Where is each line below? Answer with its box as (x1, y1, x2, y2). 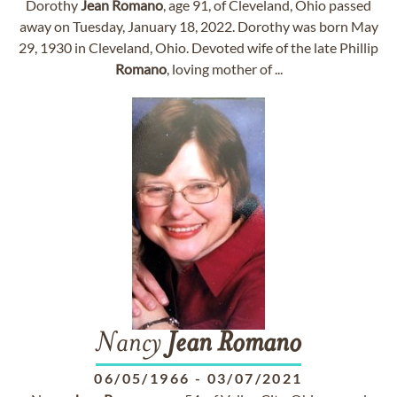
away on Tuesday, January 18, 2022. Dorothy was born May (19, 18, 378, 35)
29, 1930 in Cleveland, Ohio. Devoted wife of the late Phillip (19, 39, 378, 56)
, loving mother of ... (166, 60, 283, 77)
